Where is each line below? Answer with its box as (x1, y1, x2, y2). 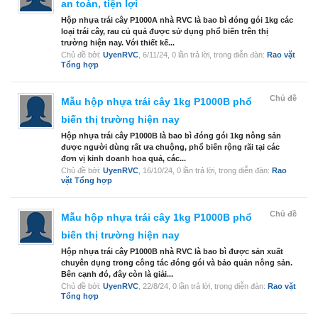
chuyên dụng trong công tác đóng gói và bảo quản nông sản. (61, 258, 292, 268)
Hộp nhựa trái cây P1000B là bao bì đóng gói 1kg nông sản (61, 131, 281, 141)
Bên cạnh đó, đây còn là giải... (61, 270, 173, 279)
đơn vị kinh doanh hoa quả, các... (61, 154, 186, 163)
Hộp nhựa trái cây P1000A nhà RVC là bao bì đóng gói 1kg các (61, 16, 293, 25)
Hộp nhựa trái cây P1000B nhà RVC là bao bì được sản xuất (61, 247, 283, 256)
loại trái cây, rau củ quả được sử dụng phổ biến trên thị (61, 27, 268, 36)
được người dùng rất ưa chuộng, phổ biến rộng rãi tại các (61, 143, 280, 152)
